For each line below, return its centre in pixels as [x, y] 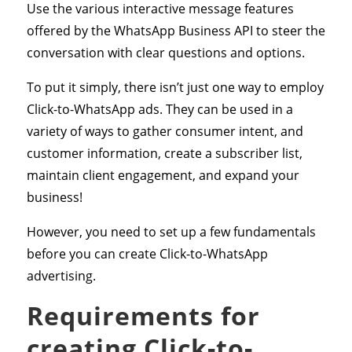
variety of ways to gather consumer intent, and [165, 131]
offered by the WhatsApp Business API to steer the [176, 30]
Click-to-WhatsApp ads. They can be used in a [159, 109]
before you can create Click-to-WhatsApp [147, 253]
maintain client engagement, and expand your [163, 175]
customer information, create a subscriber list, [164, 153]
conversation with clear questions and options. [165, 52]
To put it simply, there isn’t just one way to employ [175, 87]
